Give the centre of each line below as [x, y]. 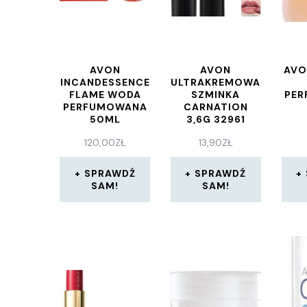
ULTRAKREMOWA [216, 82]
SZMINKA [216, 95]
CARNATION [216, 107]
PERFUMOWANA [105, 107]
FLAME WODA [105, 95]
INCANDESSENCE [105, 82]
